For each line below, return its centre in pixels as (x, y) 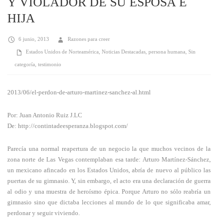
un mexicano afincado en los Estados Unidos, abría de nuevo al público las (109, 170)
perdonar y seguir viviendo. (44, 213)
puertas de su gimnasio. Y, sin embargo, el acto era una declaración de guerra (109, 181)
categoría (25, 64)
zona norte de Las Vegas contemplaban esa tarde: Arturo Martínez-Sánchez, (109, 160)
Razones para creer (89, 39)
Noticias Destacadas (124, 52)
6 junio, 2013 (34, 39)
